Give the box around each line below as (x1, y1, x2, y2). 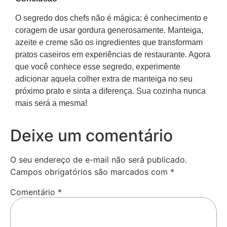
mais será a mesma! (15, 99, 87, 108)
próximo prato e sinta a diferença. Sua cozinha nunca (15, 87, 206, 96)
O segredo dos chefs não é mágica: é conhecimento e (15, 14, 208, 23)
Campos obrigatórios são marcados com (10, 166, 170, 177)
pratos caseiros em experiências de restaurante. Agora (15, 50, 210, 59)
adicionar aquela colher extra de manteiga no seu (15, 74, 193, 84)
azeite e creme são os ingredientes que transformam (15, 38, 203, 47)
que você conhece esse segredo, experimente (15, 62, 180, 71)
